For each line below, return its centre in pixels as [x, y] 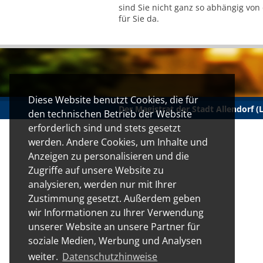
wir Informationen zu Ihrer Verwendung [116, 213]
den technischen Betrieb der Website [110, 114]
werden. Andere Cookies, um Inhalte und [118, 142]
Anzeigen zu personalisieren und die [109, 156]
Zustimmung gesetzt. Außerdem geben [114, 199]
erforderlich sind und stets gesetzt [104, 128]
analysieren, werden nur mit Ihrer [102, 185]
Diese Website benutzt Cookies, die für [113, 100]
